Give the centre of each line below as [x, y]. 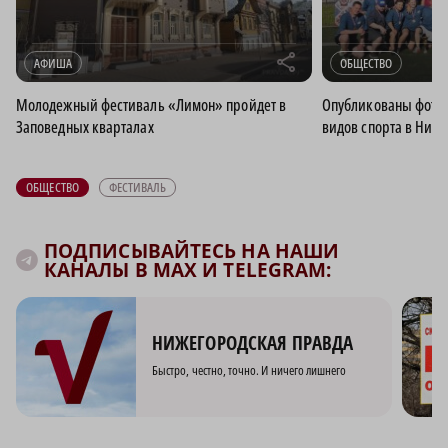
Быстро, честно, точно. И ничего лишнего [249, 370]
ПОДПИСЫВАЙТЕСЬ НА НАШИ [192, 250]
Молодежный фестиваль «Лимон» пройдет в [151, 104]
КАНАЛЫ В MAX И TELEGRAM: [188, 269]
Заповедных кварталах [85, 126]
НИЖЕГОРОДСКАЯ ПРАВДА [252, 343]
